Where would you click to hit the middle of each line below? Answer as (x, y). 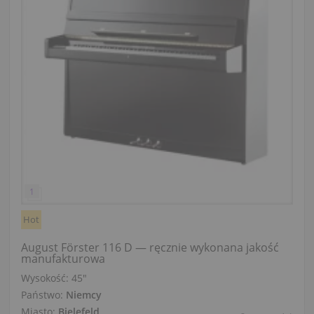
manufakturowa (63, 259)
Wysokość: (46, 278)
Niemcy (83, 295)
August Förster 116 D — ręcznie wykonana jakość (150, 248)
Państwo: (43, 295)
